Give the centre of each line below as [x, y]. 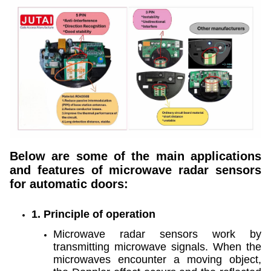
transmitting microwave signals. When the [157, 247]
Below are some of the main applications [135, 156]
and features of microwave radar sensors [135, 170]
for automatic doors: [69, 184]
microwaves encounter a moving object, [157, 260]
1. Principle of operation [93, 214]
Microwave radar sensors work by [157, 234]
